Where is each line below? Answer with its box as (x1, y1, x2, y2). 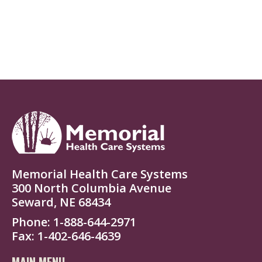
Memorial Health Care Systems (12, 166, 188, 182)
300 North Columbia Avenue (12, 180, 171, 196)
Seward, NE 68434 (12, 194, 111, 210)
